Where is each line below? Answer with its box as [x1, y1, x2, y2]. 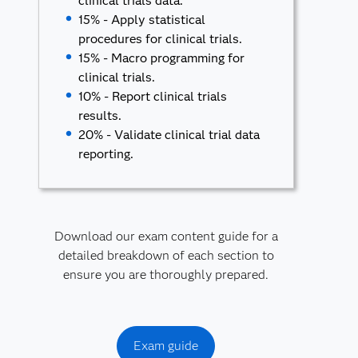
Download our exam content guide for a [54, 229, 278, 244]
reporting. [78, 146, 134, 161]
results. [78, 108, 122, 123]
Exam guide [133, 338, 199, 353]
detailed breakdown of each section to [58, 248, 274, 263]
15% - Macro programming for [78, 50, 245, 66]
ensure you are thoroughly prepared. [63, 267, 269, 282]
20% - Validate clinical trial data [78, 127, 261, 142]
